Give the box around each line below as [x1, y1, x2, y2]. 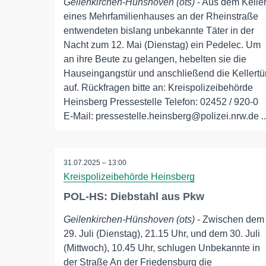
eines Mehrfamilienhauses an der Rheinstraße [64, 11, 258, 21]
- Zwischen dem [195, 214, 264, 224]
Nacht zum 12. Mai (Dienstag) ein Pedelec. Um [64, 40, 261, 50]
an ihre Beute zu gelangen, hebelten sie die [64, 54, 246, 64]
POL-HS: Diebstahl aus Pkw [64, 191, 204, 202]
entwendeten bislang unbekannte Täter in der [64, 26, 254, 36]
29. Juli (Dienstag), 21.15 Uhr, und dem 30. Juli [64, 229, 260, 239]
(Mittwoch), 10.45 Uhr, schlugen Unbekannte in [64, 243, 260, 253]
